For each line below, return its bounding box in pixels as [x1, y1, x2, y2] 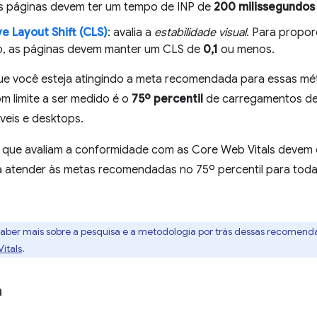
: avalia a [108, 25, 154, 40]
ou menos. [218, 42, 275, 57]
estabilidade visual [154, 25, 246, 40]
